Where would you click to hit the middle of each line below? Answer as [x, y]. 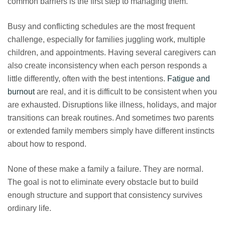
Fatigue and [189, 78]
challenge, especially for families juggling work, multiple [106, 39]
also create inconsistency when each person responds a [107, 65]
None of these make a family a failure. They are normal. [105, 169]
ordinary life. [29, 208]
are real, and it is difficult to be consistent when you [126, 91]
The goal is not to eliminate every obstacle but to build [103, 182]
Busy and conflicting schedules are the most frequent [101, 26]
